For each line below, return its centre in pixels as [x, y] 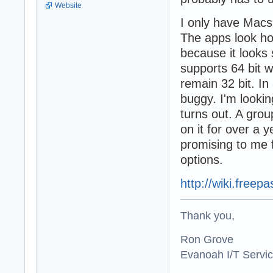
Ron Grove [207, 239]
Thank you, [207, 215]
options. [202, 159]
